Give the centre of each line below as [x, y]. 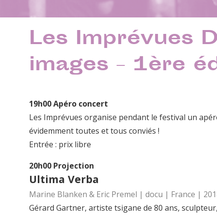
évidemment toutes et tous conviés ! [94, 131]
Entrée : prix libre [60, 145]
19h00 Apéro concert [69, 104]
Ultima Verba [64, 179]
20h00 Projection [62, 166]
